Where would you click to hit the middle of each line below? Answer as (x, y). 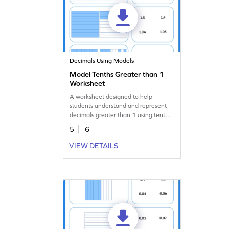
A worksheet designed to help (111, 96)
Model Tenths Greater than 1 (117, 74)
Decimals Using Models (102, 61)
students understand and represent (118, 106)
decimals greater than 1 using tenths (121, 115)
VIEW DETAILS (94, 145)
